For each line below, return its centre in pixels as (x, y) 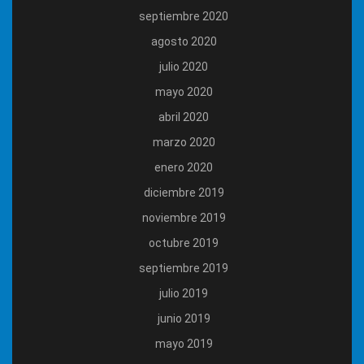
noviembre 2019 (184, 217)
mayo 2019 (184, 343)
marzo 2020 (184, 142)
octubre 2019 (184, 243)
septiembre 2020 (184, 16)
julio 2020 (184, 66)
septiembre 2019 (184, 268)
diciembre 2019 (184, 192)
